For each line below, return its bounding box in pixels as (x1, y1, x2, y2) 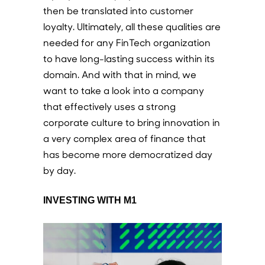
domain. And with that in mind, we (43, 68, 196, 81)
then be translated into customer (43, 4, 193, 17)
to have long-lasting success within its (43, 52, 215, 65)
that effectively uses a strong (43, 100, 176, 113)
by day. (43, 164, 76, 177)
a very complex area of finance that (43, 132, 206, 145)
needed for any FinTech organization (43, 36, 211, 49)
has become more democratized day (43, 148, 212, 161)
